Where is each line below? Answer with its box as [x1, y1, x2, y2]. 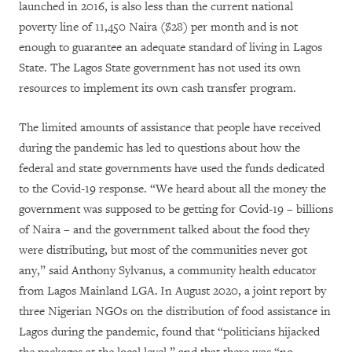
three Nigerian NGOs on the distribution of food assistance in [19, 303, 331, 319]
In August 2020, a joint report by [160, 283, 326, 299]
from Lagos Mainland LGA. [19, 283, 158, 299]
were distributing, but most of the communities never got [19, 242, 307, 258]
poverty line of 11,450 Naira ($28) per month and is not [19, 19, 298, 35]
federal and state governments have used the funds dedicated [19, 160, 324, 176]
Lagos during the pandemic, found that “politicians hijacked [19, 324, 320, 339]
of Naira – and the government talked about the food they [19, 222, 310, 237]
